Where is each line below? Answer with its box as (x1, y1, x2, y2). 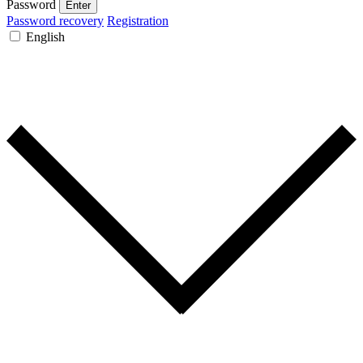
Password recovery (6, 13, 104, 28)
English (26, 29, 65, 44)
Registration (107, 13, 169, 28)
